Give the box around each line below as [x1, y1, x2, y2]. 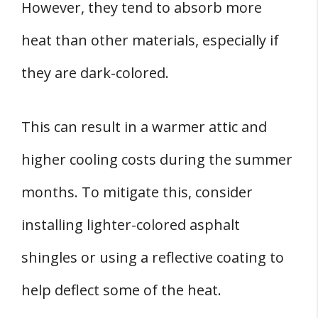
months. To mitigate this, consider [21, 182, 253, 202]
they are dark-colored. [21, 63, 169, 83]
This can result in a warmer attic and [21, 117, 267, 137]
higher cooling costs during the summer [21, 150, 292, 170]
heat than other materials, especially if [21, 31, 279, 50]
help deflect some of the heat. [21, 280, 221, 300]
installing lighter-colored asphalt [21, 215, 240, 235]
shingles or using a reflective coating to [21, 248, 284, 268]
